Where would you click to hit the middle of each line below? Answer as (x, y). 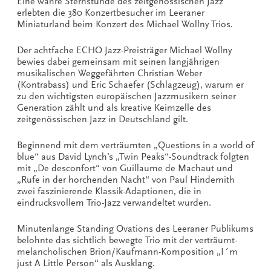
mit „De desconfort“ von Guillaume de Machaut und (125, 168)
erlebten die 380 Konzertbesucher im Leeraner (111, 12)
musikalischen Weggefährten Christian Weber (109, 73)
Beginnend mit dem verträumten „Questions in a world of (135, 145)
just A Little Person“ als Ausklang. (86, 263)
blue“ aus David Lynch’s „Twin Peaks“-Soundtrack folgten (133, 156)
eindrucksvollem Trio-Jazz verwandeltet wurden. (114, 202)
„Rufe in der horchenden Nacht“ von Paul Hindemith (126, 179)
